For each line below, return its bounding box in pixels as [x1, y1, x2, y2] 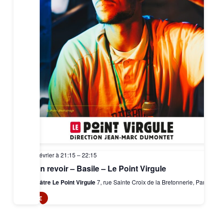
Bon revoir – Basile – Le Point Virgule [29, 163, 166, 174]
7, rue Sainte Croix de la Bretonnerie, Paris [96, 178, 209, 186]
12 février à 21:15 [29, 151, 76, 159]
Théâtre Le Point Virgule [29, 178, 97, 187]
